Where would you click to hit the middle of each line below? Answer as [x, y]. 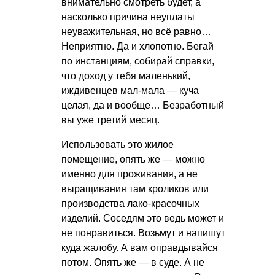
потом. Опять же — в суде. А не [133, 263]
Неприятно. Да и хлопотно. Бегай [137, 47]
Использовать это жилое [118, 145]
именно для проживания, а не [130, 174]
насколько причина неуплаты [128, 17]
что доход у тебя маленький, [126, 76]
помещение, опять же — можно [133, 160]
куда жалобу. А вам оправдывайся [140, 248]
